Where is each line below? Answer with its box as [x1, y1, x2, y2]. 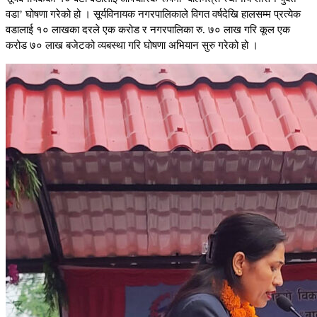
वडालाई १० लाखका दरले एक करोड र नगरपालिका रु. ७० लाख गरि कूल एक [6, 24, 290, 36]
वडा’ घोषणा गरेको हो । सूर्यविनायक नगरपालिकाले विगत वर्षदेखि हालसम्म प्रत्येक [6, 8, 301, 21]
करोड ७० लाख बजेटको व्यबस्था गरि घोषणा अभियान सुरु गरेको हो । [6, 40, 258, 52]
